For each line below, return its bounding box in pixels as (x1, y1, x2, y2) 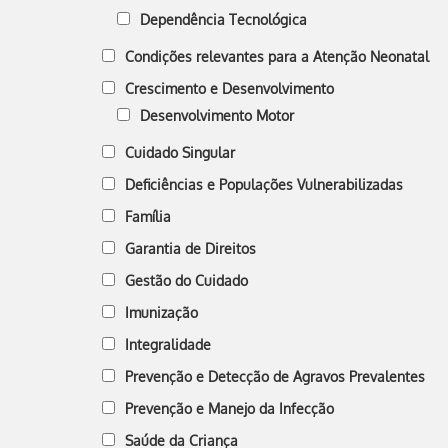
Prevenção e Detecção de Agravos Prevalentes (125, 368, 425, 385)
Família (125, 208, 171, 225)
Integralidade (125, 336, 211, 353)
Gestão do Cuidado (125, 272, 248, 289)
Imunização (125, 304, 198, 321)
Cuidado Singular (125, 144, 235, 161)
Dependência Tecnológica (140, 11, 307, 28)
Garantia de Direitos (125, 240, 256, 257)
